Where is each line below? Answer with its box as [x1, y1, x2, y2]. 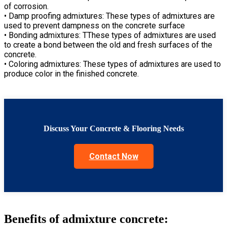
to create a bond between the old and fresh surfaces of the [4, 40, 212, 50]
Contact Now [89, 151, 138, 161]
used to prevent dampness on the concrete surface [4, 20, 185, 30]
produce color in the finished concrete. [4, 68, 139, 79]
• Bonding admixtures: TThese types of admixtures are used [4, 30, 216, 40]
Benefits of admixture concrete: [4, 212, 168, 225]
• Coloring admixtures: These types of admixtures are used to [4, 59, 221, 69]
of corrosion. [4, 1, 49, 11]
